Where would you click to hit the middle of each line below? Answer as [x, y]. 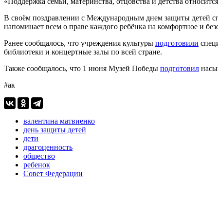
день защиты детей [55, 129]
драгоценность [48, 147]
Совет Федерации [53, 173]
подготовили [177, 43]
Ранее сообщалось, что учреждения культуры [80, 43]
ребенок [37, 164]
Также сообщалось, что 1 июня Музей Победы [82, 68]
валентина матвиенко [59, 121]
